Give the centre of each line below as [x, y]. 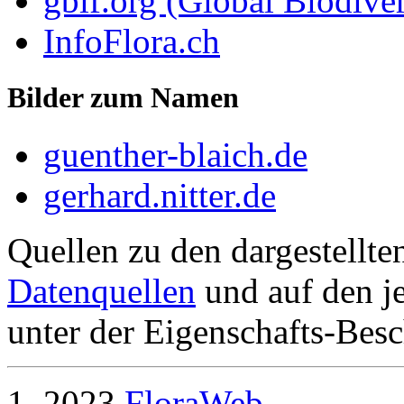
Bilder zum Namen [123, 98]
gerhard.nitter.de [160, 196]
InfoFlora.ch [132, 41]
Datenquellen [101, 291]
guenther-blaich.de [175, 155]
